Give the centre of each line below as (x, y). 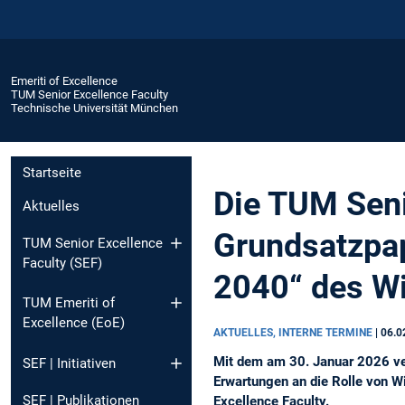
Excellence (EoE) (74, 323)
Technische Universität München (94, 108)
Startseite (52, 173)
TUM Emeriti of (69, 303)
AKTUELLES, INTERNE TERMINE (294, 332)
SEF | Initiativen (69, 363)
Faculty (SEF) (62, 263)
